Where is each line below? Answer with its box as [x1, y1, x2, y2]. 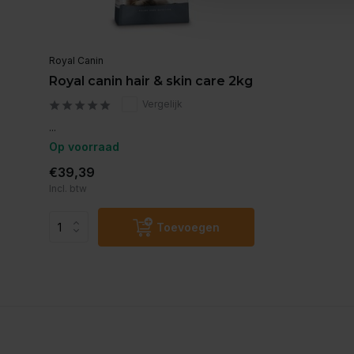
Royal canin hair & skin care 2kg [49, 73, 253, 88]
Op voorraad [49, 139, 119, 153]
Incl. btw [49, 182, 87, 194]
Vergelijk [142, 97, 183, 110]
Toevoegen [156, 220, 220, 234]
